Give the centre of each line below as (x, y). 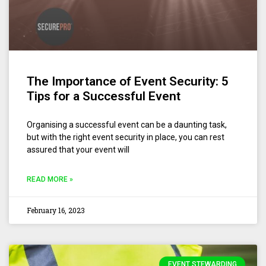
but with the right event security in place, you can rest (126, 137)
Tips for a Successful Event (104, 96)
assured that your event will (78, 149)
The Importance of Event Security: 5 (128, 81)
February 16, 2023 (56, 210)
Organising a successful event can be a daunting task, (127, 124)
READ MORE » (50, 179)
